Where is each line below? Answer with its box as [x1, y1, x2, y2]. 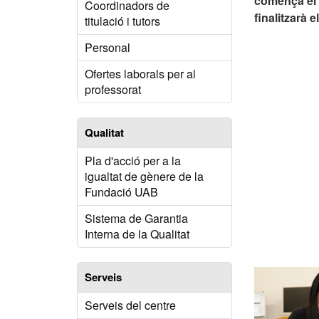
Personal [85, 39, 130, 56]
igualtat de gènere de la [85, 168, 204, 184]
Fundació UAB [85, 184, 158, 200]
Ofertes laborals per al [85, 66, 196, 82]
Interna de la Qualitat [85, 226, 189, 242]
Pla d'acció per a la [85, 152, 181, 169]
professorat [85, 81, 141, 98]
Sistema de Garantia [85, 210, 188, 226]
